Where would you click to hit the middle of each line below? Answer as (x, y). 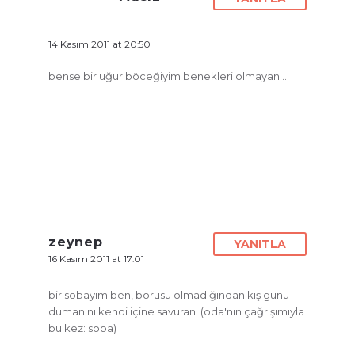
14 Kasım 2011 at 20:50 (99, 44)
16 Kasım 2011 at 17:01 (96, 259)
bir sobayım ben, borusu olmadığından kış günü (169, 294)
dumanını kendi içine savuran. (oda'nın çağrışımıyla (176, 311)
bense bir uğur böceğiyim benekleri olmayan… (168, 76)
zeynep (76, 242)
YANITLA (260, 244)
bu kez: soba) (82, 328)
